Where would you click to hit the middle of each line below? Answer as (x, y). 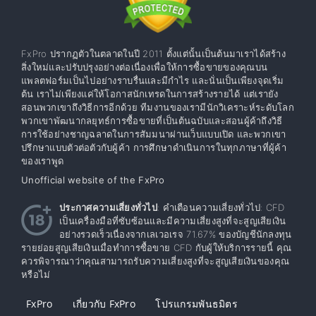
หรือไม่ (36, 275)
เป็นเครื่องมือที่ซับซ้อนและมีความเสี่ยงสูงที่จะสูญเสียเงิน (173, 221)
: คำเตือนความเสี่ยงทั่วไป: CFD (221, 208)
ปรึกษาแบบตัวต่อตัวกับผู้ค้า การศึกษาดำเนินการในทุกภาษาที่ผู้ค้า (154, 148)
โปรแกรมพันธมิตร (196, 304)
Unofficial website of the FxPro (93, 180)
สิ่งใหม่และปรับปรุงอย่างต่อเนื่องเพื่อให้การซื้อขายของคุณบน (145, 67)
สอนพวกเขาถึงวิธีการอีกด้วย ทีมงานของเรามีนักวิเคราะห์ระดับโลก (158, 108)
